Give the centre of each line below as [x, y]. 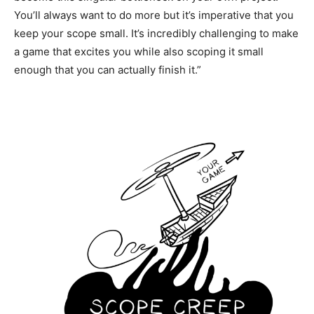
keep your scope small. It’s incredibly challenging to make [156, 33]
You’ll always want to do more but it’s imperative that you [154, 15]
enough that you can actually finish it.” [108, 69]
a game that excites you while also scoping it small [139, 51]
